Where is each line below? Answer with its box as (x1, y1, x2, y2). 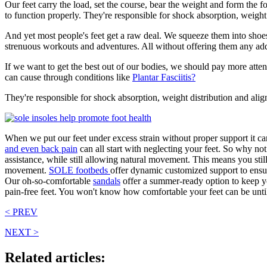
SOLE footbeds (49, 164, 110, 175)
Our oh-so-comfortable (5, 175, 93, 186)
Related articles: (5, 249, 105, 265)
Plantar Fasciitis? (132, 72, 195, 82)
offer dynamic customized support (110, 164, 238, 175)
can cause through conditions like (5, 72, 132, 82)
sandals (93, 175, 120, 186)
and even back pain (5, 143, 77, 154)
